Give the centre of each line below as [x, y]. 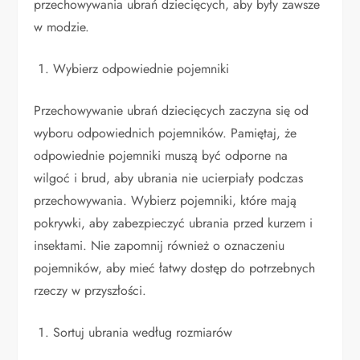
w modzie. [62, 27]
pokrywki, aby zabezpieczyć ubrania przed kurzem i [174, 223]
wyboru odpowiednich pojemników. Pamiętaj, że [166, 133]
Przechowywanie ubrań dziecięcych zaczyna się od [172, 111]
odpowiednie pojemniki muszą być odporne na [161, 156]
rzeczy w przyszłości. [90, 291]
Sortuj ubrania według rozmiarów [143, 333]
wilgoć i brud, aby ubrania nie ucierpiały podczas [169, 178]
